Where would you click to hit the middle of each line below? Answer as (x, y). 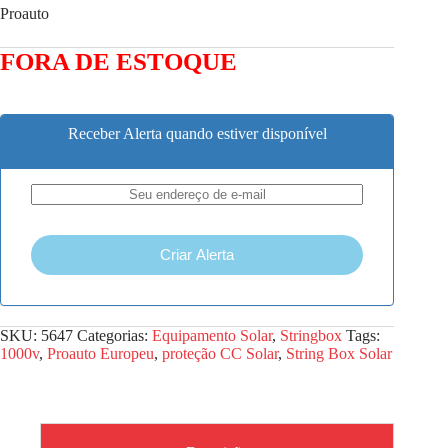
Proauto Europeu (100, 353)
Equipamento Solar (212, 335)
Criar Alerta (197, 255)
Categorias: (114, 335)
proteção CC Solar (220, 353)
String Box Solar (339, 353)
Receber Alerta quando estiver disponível (197, 133)
